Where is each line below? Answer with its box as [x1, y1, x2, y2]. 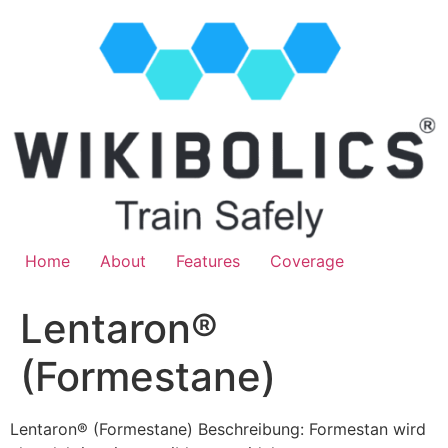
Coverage [270, 250, 344, 271]
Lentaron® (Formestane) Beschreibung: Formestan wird [10, 418, 426, 439]
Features [176, 250, 240, 271]
